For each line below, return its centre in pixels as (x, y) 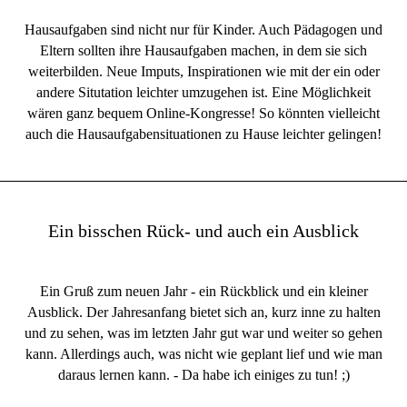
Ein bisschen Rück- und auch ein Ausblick (203, 231)
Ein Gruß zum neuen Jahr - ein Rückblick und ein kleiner (203, 291)
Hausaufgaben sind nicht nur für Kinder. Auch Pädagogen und (203, 30)
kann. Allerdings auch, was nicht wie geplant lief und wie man (203, 354)
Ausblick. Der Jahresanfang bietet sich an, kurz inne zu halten (203, 312)
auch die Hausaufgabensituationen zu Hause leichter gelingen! (203, 134)
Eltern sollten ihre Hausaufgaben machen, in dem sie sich (203, 50)
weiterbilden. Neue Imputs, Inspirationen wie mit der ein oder (203, 71)
